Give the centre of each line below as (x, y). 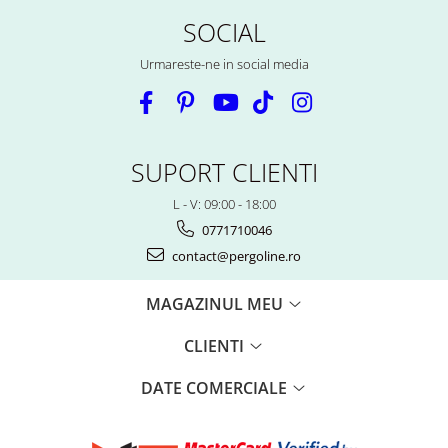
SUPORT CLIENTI (224, 171)
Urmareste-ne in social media (224, 63)
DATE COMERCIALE (216, 387)
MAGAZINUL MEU (216, 303)
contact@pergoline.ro (235, 255)
